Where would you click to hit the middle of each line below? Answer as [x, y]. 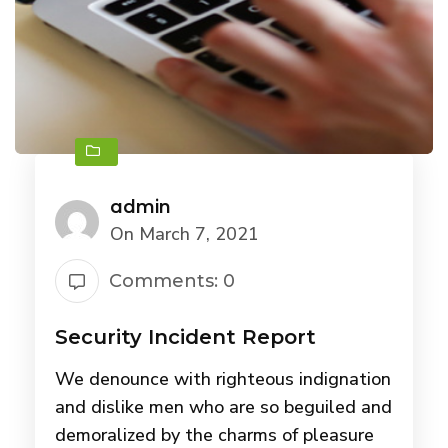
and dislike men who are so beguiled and [223, 407]
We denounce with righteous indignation [223, 379]
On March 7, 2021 [184, 234]
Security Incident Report [185, 337]
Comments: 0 [172, 281]
